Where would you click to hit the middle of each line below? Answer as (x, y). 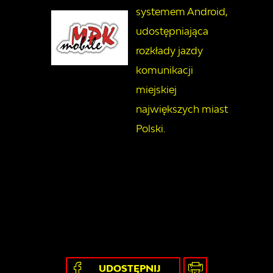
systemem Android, (182, 12)
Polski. (151, 129)
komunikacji (165, 70)
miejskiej (156, 90)
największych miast (182, 109)
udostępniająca (172, 31)
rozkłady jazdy (169, 51)
